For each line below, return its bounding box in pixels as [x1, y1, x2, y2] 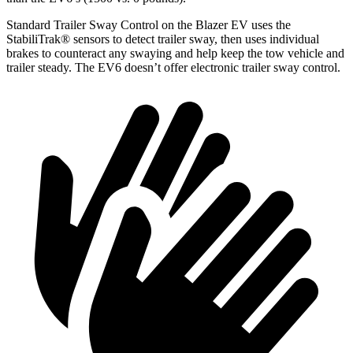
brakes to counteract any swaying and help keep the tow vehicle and [6, 46, 344, 60]
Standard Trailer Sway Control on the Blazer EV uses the [6, 18, 291, 32]
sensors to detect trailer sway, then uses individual [70, 32, 319, 46]
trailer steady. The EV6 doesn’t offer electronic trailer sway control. [6, 61, 340, 74]
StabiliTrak [6, 32, 61, 46]
